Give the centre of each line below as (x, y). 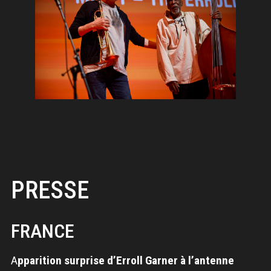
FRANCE (42, 231)
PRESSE (50, 191)
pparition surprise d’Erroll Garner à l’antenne (126, 261)
